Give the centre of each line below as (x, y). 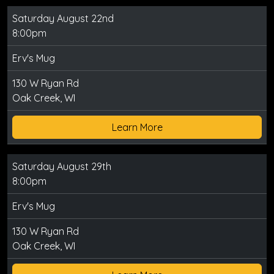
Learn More (137, 127)
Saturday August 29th (62, 166)
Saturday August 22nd (63, 18)
